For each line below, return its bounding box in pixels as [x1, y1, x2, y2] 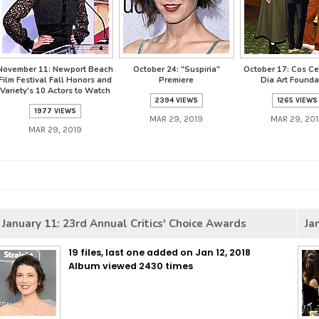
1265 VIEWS [277, 96, 318, 105]
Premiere [159, 75, 194, 85]
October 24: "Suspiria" [132, 64, 220, 75]
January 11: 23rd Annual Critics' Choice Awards [2, 216, 246, 231]
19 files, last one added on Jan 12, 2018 [68, 246, 251, 258]
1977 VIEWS [34, 107, 76, 115]
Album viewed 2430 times [68, 260, 193, 272]
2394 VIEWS [155, 96, 198, 105]
